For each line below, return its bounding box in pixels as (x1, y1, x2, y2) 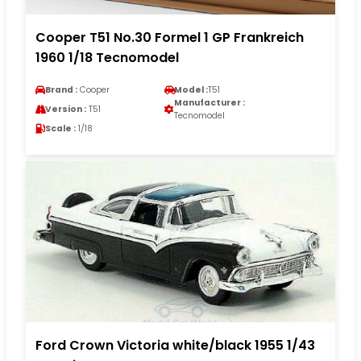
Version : (45, 103, 86, 116)
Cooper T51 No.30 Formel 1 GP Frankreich (35, 28, 304, 48)
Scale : (45, 122, 76, 135)
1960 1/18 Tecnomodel (35, 48, 179, 68)
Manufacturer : (174, 97, 245, 110)
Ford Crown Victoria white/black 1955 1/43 (35, 336, 315, 355)
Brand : (45, 84, 77, 97)
